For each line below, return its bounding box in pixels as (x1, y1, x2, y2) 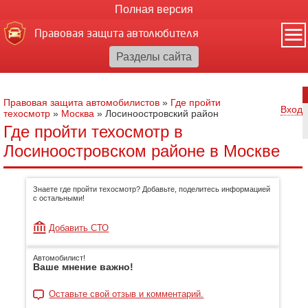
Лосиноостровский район (105, 108, 219, 119)
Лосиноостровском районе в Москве (3, 142, 280, 160)
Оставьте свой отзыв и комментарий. (49, 289, 204, 299)
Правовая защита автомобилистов (3, 97, 159, 108)
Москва (61, 108, 94, 119)
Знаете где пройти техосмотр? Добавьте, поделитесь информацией (33, 185, 271, 193)
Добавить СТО (49, 223, 109, 233)
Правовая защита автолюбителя (34, 27, 199, 39)
